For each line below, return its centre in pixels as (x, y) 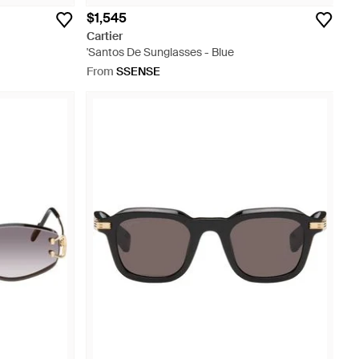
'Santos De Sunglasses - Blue (160, 52)
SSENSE (138, 71)
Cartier (105, 36)
